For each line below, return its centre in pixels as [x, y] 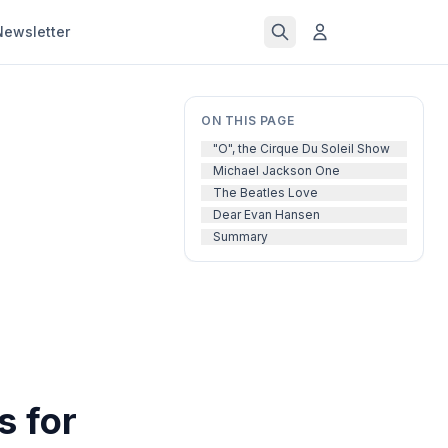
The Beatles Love [265, 192]
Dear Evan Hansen [266, 214]
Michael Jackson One [276, 170]
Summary [240, 236]
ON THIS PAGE [248, 120]
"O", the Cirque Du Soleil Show [301, 148]
